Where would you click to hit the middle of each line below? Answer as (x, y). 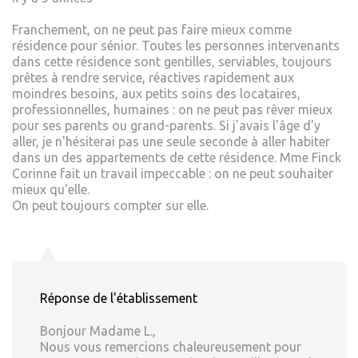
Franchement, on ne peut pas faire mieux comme (152, 30)
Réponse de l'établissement (119, 298)
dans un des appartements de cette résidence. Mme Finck (177, 158)
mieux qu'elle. (51, 190)
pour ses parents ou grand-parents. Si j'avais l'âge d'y (166, 126)
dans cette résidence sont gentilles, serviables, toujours (172, 62)
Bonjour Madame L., (98, 331)
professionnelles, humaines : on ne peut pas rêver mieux (172, 110)
